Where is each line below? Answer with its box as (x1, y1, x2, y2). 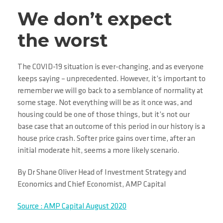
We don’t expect (17, 8, 172, 30)
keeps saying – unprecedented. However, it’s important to (17, 75, 206, 83)
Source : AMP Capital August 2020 (17, 203, 126, 211)
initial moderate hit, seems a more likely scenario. (17, 147, 179, 155)
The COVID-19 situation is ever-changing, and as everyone (17, 63, 204, 71)
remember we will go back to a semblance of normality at (17, 87, 203, 95)
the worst (17, 29, 108, 51)
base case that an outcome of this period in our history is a (17, 123, 205, 131)
